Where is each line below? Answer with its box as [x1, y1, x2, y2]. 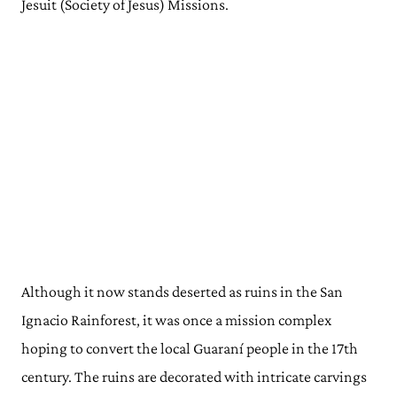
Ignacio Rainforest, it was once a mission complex [21, 311, 331, 329]
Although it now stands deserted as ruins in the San [21, 283, 343, 300]
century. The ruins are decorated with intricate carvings [21, 368, 367, 385]
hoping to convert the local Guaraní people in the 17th [21, 339, 358, 357]
